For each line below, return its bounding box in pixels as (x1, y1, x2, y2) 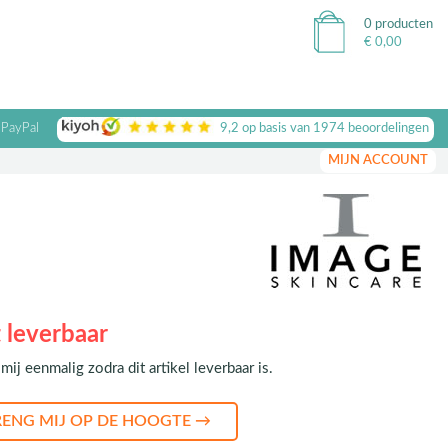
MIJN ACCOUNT (328, 154, 428, 167)
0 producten (364, 18, 433, 31)
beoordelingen (344, 122, 429, 135)
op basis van (238, 122, 313, 135)
